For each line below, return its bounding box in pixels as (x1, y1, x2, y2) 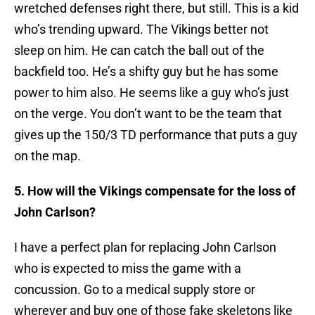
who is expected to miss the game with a (14, 261, 241, 276)
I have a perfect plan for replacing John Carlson (14, 240, 276, 255)
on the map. (14, 148, 81, 164)
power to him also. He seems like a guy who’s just (14, 85, 289, 101)
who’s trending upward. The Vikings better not (14, 22, 269, 37)
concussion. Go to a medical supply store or (14, 282, 255, 297)
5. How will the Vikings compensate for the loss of (14, 184, 295, 199)
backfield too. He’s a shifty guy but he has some (14, 64, 278, 79)
